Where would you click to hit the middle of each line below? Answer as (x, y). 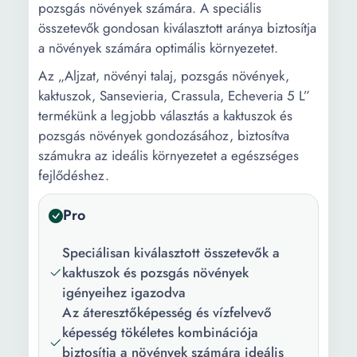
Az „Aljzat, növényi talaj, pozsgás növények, (164, 76)
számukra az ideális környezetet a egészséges (169, 155)
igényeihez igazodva (124, 292)
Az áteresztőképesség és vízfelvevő (167, 312)
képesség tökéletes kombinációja (160, 332)
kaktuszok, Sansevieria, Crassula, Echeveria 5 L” (174, 96)
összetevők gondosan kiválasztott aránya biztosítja (177, 28)
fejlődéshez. (74, 175)
